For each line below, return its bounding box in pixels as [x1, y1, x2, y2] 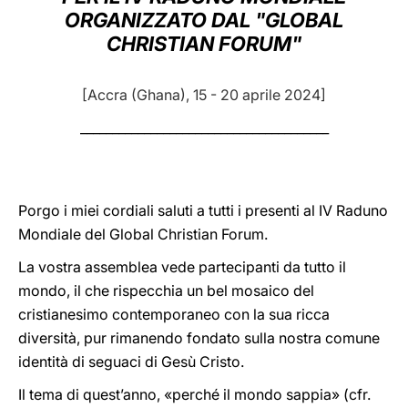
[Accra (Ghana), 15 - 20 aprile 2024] [82, 86, 326, 104]
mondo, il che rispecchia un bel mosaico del [18, 281, 314, 300]
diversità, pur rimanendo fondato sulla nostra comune [18, 329, 380, 347]
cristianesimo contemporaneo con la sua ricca [18, 305, 330, 323]
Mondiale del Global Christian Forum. [18, 225, 268, 243]
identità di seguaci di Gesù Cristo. [18, 352, 244, 371]
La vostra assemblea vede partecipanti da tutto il [18, 258, 346, 276]
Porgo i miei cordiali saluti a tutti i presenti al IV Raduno [18, 201, 388, 219]
